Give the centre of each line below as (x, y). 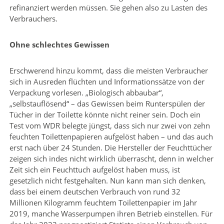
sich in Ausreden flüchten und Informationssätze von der (107, 81)
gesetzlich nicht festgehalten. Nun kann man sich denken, (107, 180)
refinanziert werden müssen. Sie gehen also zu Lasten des (108, 7)
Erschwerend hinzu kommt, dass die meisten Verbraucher (108, 70)
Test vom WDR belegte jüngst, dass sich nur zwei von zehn (109, 125)
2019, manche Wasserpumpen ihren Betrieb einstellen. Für (111, 213)
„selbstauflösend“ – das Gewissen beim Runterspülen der (107, 103)
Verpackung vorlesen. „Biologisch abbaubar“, (86, 92)
